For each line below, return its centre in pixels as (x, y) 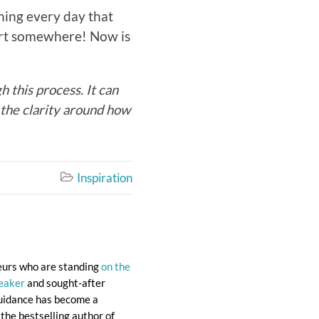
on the (116, 266)
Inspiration (104, 177)
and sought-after (65, 282)
